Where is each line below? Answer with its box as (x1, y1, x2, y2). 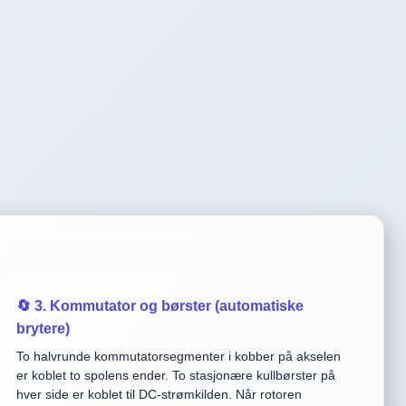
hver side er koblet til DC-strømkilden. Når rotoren (15, 387, 302, 401)
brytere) (15, 321, 70, 336)
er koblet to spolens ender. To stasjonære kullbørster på (15, 368, 335, 382)
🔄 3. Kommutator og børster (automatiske (15, 298, 304, 314)
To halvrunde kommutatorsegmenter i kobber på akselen (15, 349, 341, 363)
